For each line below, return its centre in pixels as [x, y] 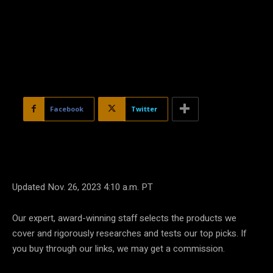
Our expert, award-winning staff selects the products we [124, 218]
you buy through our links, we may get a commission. [119, 248]
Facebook [67, 108]
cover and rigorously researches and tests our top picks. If [129, 233]
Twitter [144, 108]
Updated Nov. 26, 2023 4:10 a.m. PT [83, 187]
